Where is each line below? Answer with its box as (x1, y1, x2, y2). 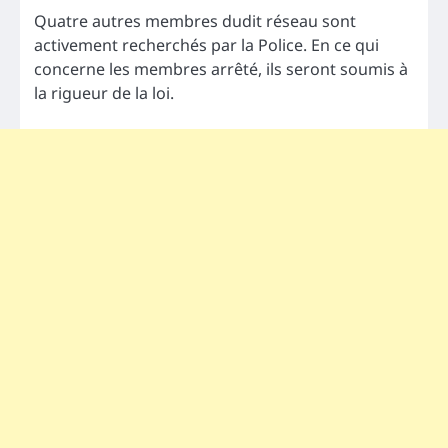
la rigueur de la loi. (34, 82, 174, 105)
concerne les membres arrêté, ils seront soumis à (34, 58, 408, 81)
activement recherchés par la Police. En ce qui (34, 34, 379, 57)
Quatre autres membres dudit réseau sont (34, 10, 356, 33)
